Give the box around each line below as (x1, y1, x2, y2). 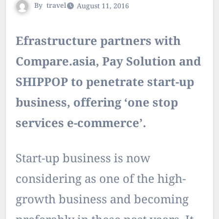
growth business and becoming (16, 191, 189, 210)
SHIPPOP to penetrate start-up (16, 74, 194, 92)
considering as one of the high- (16, 171, 186, 189)
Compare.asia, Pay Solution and (16, 53, 201, 72)
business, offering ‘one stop (16, 94, 178, 113)
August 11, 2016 (77, 1, 129, 12)
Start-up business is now (16, 150, 151, 169)
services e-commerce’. (16, 115, 146, 133)
